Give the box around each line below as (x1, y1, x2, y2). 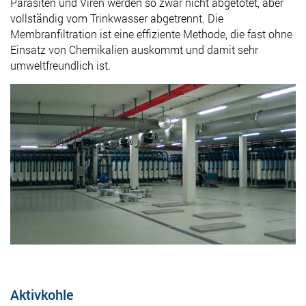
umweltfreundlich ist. (10, 57, 111, 72)
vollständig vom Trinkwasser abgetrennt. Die (10, 10, 223, 25)
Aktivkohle (10, 285, 74, 303)
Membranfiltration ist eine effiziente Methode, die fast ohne (10, 26, 292, 41)
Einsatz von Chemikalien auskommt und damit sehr (10, 42, 258, 57)
